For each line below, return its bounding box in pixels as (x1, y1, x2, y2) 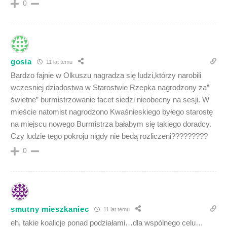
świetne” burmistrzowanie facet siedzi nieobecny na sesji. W (11, 95, 209, 104)
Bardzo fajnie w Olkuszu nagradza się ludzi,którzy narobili (11, 71, 201, 80)
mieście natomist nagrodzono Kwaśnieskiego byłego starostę (11, 107, 213, 117)
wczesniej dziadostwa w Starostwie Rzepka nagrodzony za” (11, 83, 209, 92)
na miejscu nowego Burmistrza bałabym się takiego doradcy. (11, 120, 211, 129)
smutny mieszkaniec (11, 204, 89, 213)
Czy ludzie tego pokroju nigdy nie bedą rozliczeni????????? (11, 132, 208, 141)
